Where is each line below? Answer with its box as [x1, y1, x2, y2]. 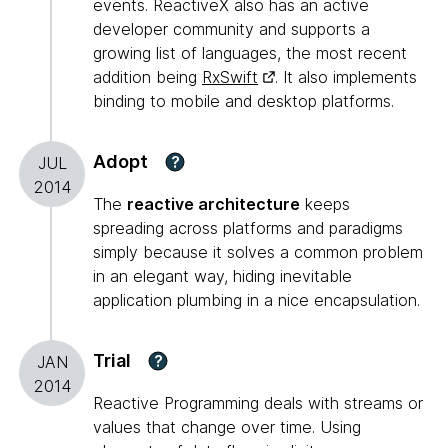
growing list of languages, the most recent [93, 43, 407, 64]
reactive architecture [127, 194, 300, 215]
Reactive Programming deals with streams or [93, 393, 423, 414]
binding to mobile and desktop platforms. [93, 91, 394, 112]
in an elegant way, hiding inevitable [93, 266, 352, 287]
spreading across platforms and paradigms [93, 218, 403, 239]
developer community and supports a [93, 19, 370, 40]
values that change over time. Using [93, 417, 361, 438]
